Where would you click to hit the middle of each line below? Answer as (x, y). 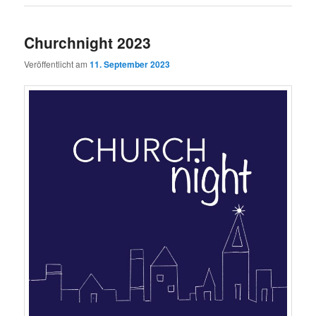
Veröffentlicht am (57, 64)
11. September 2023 (130, 65)
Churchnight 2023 (88, 42)
